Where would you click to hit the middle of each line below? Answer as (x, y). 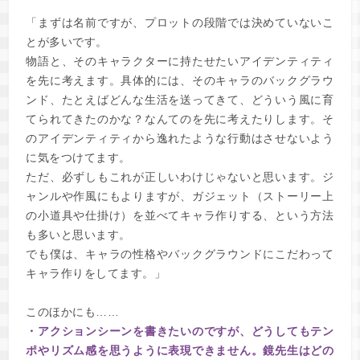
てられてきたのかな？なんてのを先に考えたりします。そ (180, 119)
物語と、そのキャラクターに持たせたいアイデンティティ (180, 61)
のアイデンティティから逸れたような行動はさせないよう (180, 138)
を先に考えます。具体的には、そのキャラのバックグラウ (180, 80)
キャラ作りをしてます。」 (96, 273)
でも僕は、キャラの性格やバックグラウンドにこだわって (180, 254)
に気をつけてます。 (78, 157)
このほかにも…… (73, 312)
